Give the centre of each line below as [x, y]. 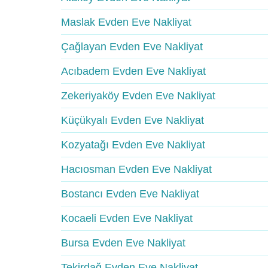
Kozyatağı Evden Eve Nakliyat [133, 145]
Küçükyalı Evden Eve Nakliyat [133, 120]
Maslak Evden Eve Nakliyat [126, 22]
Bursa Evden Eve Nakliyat [123, 243]
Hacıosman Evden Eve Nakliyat [136, 169]
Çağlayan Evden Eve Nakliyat [132, 47]
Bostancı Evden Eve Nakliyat [130, 194]
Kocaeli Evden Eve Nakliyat [127, 218]
